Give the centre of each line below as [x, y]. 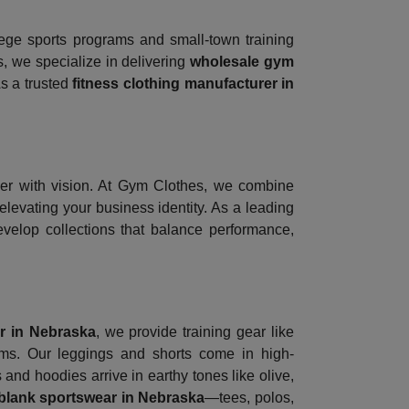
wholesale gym [242, 62]
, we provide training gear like [195, 332]
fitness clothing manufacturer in [184, 84]
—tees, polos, [250, 398]
